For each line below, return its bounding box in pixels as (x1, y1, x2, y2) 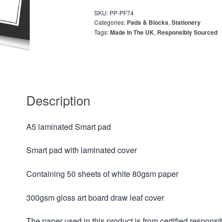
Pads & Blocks (126, 18, 168, 27)
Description (26, 90, 91, 109)
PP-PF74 (109, 8, 134, 17)
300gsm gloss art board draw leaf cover (26, 191, 165, 203)
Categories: (94, 18, 127, 27)
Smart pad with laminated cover (26, 144, 137, 156)
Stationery (171, 18, 201, 27)
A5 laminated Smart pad (26, 120, 111, 132)
